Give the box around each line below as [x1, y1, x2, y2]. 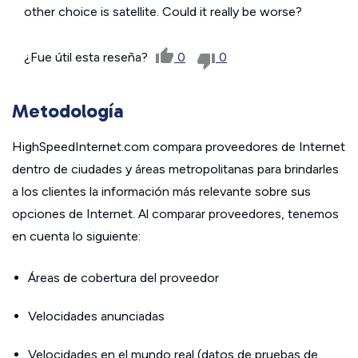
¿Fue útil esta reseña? [24, 49, 151, 65]
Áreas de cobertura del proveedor [28, 269, 219, 285]
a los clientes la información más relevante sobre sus [12, 183, 311, 199]
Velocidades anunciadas [28, 308, 165, 324]
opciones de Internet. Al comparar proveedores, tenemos [12, 205, 339, 221]
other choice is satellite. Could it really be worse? [24, 3, 302, 19]
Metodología [12, 98, 124, 122]
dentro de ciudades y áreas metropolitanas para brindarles [12, 161, 339, 177]
